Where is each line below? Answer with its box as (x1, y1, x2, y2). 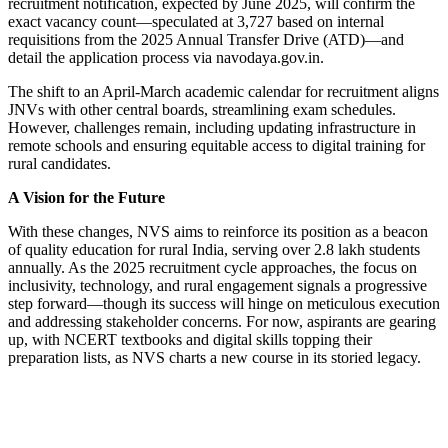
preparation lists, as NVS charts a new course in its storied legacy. (8, 349, 421, 367)
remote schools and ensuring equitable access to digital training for (8, 137, 425, 155)
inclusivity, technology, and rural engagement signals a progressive (8, 277, 427, 295)
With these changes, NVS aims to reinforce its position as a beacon (8, 223, 428, 241)
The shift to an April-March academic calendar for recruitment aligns (8, 83, 439, 101)
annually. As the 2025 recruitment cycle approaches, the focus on (8, 259, 417, 277)
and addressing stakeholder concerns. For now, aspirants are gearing (8, 313, 436, 331)
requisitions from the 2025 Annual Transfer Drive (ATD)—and (8, 31, 404, 49)
